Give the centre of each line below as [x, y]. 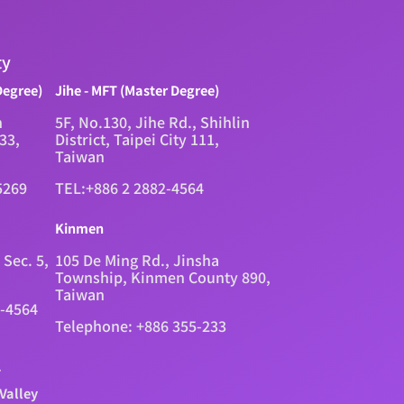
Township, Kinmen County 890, [163, 276]
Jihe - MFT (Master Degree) [138, 89]
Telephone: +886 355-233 [141, 325]
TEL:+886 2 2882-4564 [130, 187]
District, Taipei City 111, [138, 138]
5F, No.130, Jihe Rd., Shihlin [153, 121]
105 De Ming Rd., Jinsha [138, 259]
